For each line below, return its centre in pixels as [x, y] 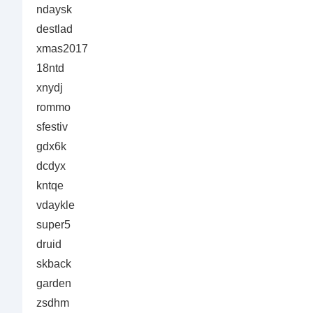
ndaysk [54, 9]
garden [54, 283]
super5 [53, 225]
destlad [54, 29]
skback [54, 264]
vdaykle [56, 205]
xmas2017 [62, 49]
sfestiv [52, 127]
